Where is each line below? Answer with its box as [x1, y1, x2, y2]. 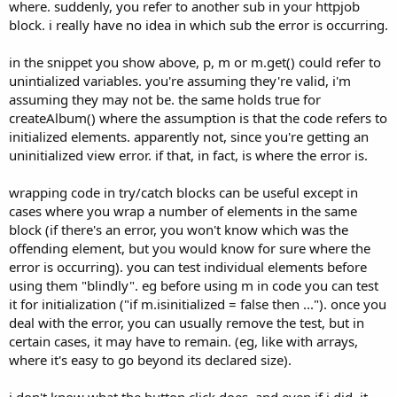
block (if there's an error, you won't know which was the [9, 221, 348, 239]
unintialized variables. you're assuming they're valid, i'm [9, 72, 351, 90]
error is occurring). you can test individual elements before [9, 258, 367, 276]
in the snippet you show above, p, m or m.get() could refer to [9, 53, 381, 72]
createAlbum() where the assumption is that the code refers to [9, 109, 387, 128]
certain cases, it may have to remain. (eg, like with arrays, [9, 332, 358, 351]
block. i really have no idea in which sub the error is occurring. [9, 16, 388, 35]
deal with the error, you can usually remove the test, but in [9, 314, 364, 332]
